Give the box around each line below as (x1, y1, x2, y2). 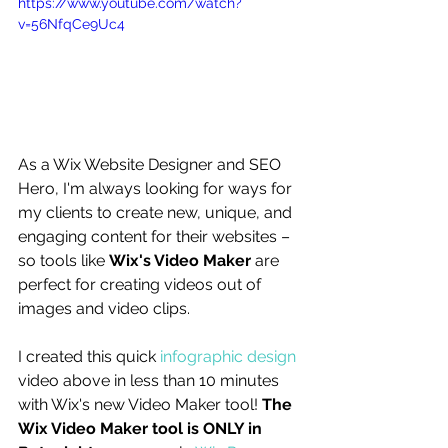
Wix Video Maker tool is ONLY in (18, 418, 266, 438)
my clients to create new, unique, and (18, 202, 296, 222)
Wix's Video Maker (109, 250, 251, 270)
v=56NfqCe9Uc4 (18, 16, 125, 32)
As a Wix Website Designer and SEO (18, 154, 285, 174)
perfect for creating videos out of (18, 274, 265, 294)
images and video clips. (18, 298, 194, 318)
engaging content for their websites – (18, 226, 294, 246)
